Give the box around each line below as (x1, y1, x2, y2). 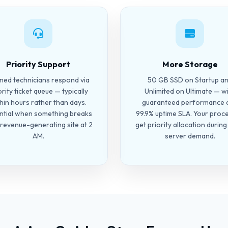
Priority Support (6, 59, 70, 69)
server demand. (164, 131, 215, 140)
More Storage (162, 59, 218, 69)
